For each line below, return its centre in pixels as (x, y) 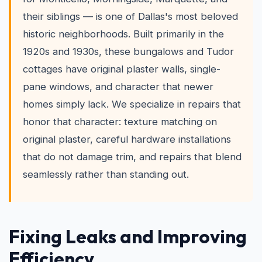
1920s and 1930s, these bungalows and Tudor (128, 51)
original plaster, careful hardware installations (127, 139)
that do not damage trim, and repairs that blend (132, 157)
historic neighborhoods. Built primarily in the (123, 34)
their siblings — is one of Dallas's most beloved (130, 16)
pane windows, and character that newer (118, 87)
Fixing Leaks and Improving (128, 236)
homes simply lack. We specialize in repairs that (132, 104)
